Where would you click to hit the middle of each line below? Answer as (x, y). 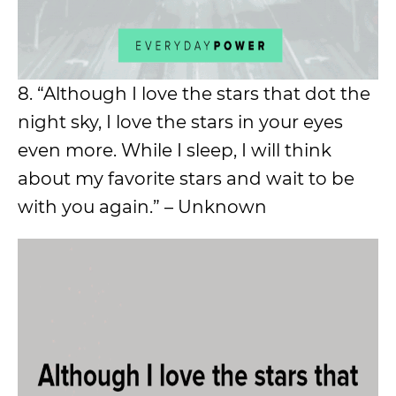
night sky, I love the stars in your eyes (180, 122)
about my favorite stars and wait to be (186, 179)
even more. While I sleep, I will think (175, 150)
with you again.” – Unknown (142, 207)
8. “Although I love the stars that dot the (194, 94)
